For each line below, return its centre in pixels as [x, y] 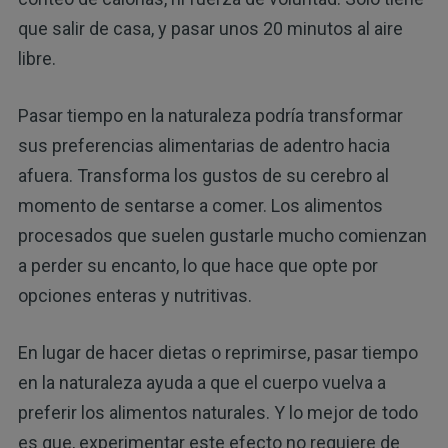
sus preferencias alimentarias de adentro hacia [203, 145]
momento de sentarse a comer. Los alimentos [200, 205]
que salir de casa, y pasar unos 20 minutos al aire [210, 28]
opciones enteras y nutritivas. [134, 295]
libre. [36, 58]
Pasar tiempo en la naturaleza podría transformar [210, 115]
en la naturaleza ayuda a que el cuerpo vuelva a [201, 382]
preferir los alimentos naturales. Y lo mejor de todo [217, 412]
